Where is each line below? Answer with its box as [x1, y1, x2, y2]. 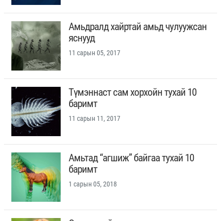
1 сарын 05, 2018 [69, 180, 117, 188]
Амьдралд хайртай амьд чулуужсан [69, 21, 207, 33]
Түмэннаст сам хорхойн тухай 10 [69, 86, 196, 99]
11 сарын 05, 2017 [69, 49, 120, 57]
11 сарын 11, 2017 [69, 114, 120, 123]
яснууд [69, 32, 95, 44]
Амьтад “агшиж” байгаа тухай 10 [69, 152, 194, 164]
